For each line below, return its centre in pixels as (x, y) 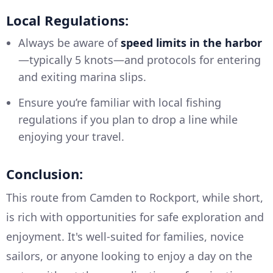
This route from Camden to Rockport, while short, (135, 197)
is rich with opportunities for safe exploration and (135, 217)
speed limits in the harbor (191, 42)
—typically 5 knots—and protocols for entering (140, 59)
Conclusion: (44, 173)
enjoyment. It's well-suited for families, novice (125, 236)
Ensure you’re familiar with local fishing (120, 102)
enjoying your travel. (71, 136)
